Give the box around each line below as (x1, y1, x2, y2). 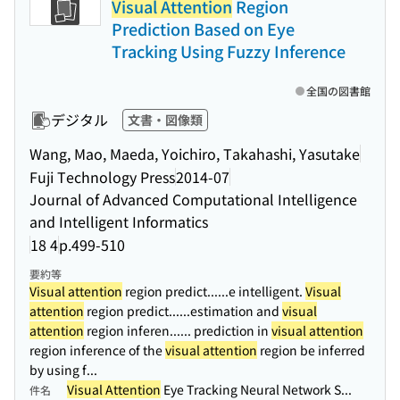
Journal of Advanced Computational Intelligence (29, 188, 357, 210)
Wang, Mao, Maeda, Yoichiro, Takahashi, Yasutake (29, 142, 360, 164)
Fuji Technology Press (29, 165, 175, 187)
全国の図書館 (306, 83, 371, 98)
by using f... (29, 361, 97, 379)
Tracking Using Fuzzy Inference (112, 39, 346, 62)
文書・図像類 (128, 111, 203, 129)
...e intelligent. (218, 282, 305, 300)
